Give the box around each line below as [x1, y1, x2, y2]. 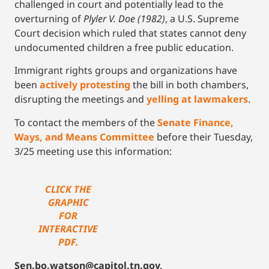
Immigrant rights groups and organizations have [14, 64, 237, 77]
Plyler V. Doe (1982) [83, 12, 165, 26]
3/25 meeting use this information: [14, 144, 172, 158]
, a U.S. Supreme [165, 12, 239, 26]
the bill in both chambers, [130, 78, 249, 92]
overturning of [14, 12, 83, 26]
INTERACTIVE [38, 222, 98, 235]
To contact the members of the [14, 115, 157, 129]
